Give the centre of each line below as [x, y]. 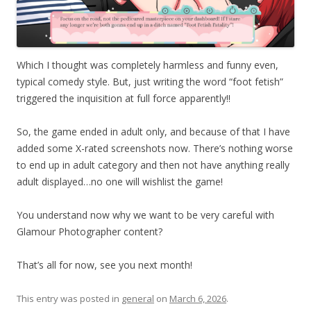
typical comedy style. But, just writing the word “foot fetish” [150, 81]
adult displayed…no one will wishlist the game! [120, 181]
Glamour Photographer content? [90, 231]
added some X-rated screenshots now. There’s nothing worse [155, 148]
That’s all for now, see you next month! [104, 264]
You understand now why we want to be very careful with [145, 215]
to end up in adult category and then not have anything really [153, 165]
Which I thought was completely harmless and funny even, [148, 65]
